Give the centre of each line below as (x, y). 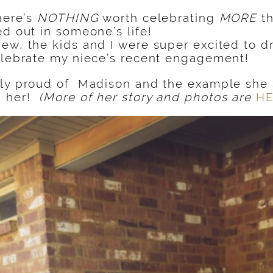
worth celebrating (159, 18)
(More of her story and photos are (147, 97)
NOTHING (68, 18)
